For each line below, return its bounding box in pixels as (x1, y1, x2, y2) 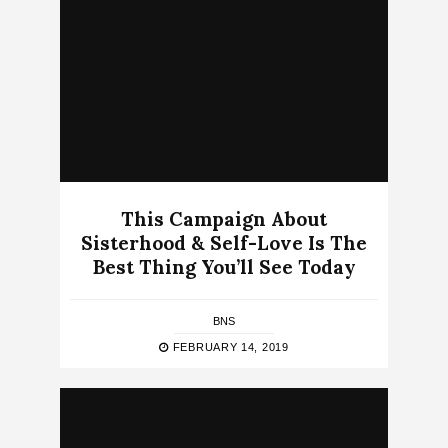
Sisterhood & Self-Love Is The (81, 230, 367, 255)
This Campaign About (121, 206, 327, 231)
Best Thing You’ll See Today (92, 254, 356, 279)
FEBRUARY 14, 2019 (169, 340, 289, 353)
